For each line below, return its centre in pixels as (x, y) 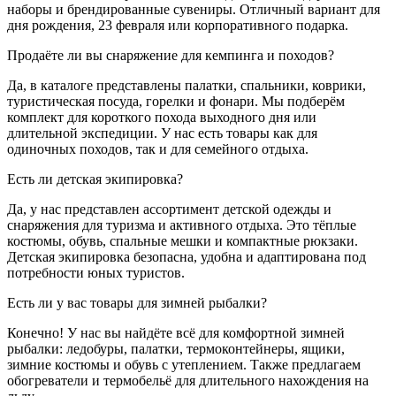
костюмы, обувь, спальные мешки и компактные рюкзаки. (183, 241)
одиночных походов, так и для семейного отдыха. (158, 149)
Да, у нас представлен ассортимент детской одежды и (169, 209)
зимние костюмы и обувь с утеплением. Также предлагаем (184, 365)
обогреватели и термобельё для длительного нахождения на (188, 381)
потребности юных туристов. (96, 273)
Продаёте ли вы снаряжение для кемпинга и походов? (171, 55)
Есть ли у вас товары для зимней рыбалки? (137, 303)
